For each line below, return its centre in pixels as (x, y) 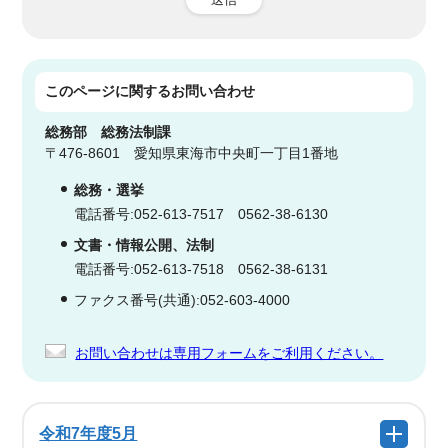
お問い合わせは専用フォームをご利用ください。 (229, 353)
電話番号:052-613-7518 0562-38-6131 (201, 269)
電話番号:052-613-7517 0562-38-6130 (201, 214)
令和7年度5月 (88, 432)
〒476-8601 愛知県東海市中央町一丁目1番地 (192, 153)
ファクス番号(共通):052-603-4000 (182, 300)
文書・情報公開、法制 (144, 245)
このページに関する (108, 91)
